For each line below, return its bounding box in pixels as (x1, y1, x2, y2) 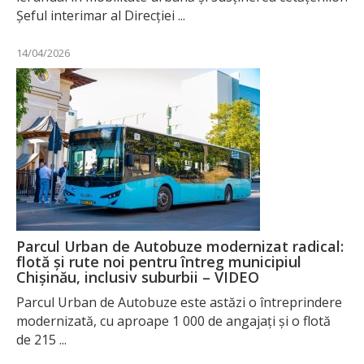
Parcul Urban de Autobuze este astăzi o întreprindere (16, 292, 342, 311)
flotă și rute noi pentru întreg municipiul (16, 251, 301, 271)
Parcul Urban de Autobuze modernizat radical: (16, 236, 344, 256)
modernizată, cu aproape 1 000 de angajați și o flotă (16, 311, 331, 330)
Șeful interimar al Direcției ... (16, 6, 185, 24)
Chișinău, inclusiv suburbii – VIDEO (16, 266, 259, 287)
